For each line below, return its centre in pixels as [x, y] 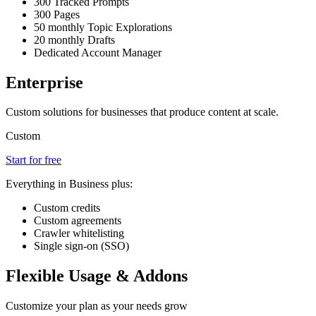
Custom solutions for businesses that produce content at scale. [142, 112]
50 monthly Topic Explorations [103, 27]
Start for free [34, 160]
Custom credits [67, 208]
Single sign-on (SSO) [81, 246]
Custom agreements [78, 221]
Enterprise [44, 82]
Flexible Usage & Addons [97, 276]
